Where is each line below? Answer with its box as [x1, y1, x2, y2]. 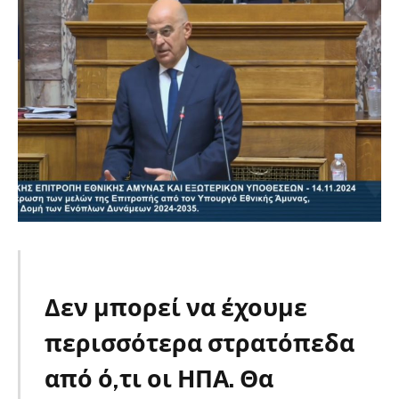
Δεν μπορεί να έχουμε [44, 293, 307, 322]
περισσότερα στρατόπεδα [44, 329, 354, 357]
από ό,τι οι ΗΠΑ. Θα [44, 364, 273, 393]
